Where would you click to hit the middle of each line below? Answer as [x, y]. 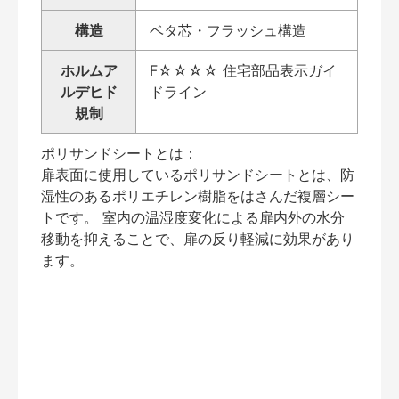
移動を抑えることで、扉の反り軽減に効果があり [198, 238]
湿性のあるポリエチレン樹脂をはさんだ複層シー [198, 195]
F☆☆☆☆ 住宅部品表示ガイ [243, 70]
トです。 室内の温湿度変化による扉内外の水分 [193, 217]
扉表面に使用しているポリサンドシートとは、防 [198, 174]
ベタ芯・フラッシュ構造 [228, 30]
